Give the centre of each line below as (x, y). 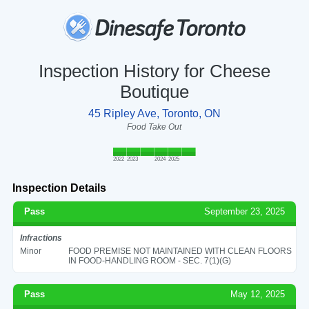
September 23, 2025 (245, 211)
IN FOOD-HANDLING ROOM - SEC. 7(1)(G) (149, 260)
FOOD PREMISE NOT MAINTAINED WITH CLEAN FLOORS (180, 251)
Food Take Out (154, 127)
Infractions (41, 238)
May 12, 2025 (258, 294)
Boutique (154, 91)
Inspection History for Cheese (154, 71)
